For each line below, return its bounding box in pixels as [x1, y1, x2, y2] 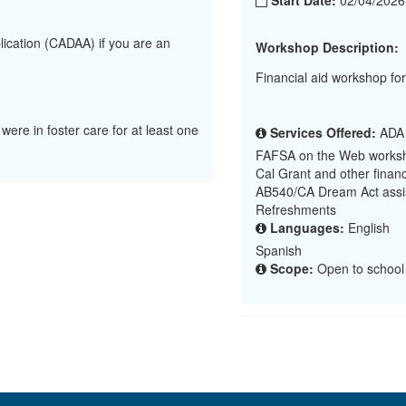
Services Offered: [270, 122, 376, 141]
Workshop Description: [256, 38, 399, 56]
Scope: [270, 258, 314, 277]
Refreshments [256, 199, 336, 218]
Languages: [270, 217, 344, 237]
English [344, 217, 390, 237]
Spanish [256, 240, 302, 259]
